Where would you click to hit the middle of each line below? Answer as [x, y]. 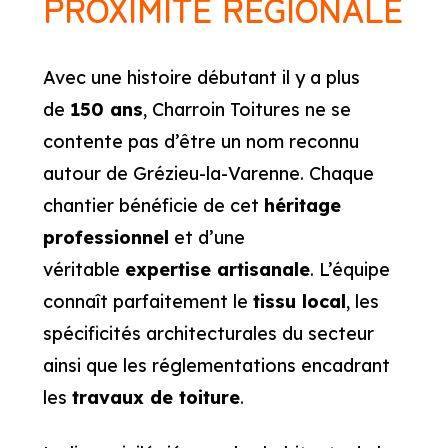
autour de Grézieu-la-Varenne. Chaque [208, 174]
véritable [83, 270]
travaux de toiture [155, 398]
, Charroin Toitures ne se [246, 110]
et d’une [206, 238]
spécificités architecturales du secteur [208, 334]
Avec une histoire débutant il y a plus [201, 78]
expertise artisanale [217, 270]
